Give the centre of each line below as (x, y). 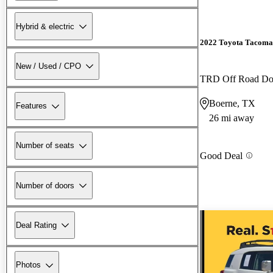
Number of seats (45, 146)
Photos (28, 265)
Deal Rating (36, 225)
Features (31, 106)
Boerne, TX (232, 103)
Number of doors (45, 185)
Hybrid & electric (45, 26)
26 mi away (232, 118)
